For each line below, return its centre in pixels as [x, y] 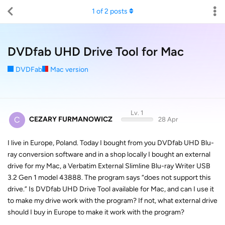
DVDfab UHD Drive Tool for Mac [96, 51]
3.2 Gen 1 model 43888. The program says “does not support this [109, 177]
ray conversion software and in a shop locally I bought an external [109, 154]
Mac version [69, 70]
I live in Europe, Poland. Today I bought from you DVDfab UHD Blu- [111, 143]
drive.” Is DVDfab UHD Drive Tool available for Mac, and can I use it [111, 189]
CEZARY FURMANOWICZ [71, 119]
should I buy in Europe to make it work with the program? [96, 212]
